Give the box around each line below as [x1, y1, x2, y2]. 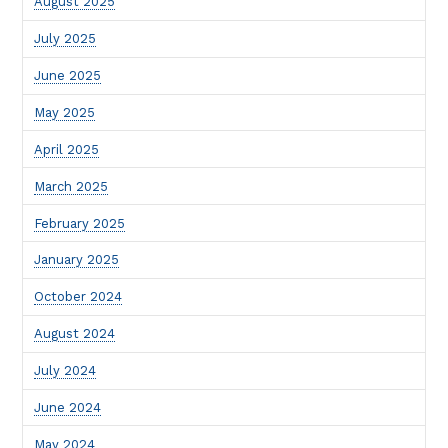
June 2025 [34, 68, 102, 84]
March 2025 [34, 178, 109, 194]
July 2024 [34, 363, 97, 379]
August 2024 [34, 326, 116, 342]
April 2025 [34, 141, 100, 157]
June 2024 [34, 399, 102, 415]
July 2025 [34, 31, 97, 47]
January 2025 [34, 252, 120, 268]
